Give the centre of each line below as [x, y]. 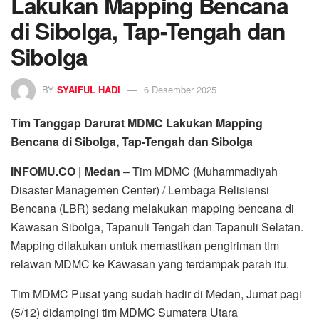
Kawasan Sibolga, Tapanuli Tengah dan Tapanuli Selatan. [157, 226]
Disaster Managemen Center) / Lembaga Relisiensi [140, 189]
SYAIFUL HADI [89, 89]
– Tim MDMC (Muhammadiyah [199, 171]
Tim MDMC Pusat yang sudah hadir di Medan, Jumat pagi [156, 293]
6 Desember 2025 [180, 89]
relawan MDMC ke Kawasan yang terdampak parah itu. [150, 263]
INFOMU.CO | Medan [66, 171]
